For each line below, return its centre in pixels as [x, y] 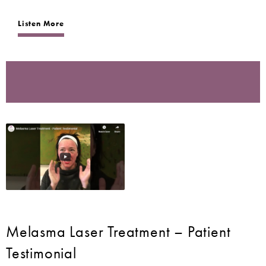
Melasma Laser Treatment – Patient [118, 231]
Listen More [41, 23]
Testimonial [41, 253]
